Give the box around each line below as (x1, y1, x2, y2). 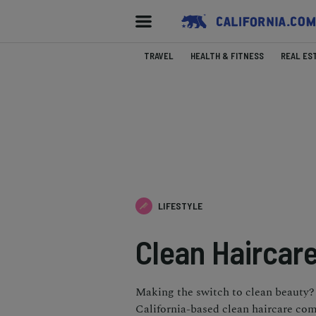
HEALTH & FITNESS (190, 50, 264, 61)
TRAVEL (144, 50, 174, 61)
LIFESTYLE (158, 200, 202, 212)
